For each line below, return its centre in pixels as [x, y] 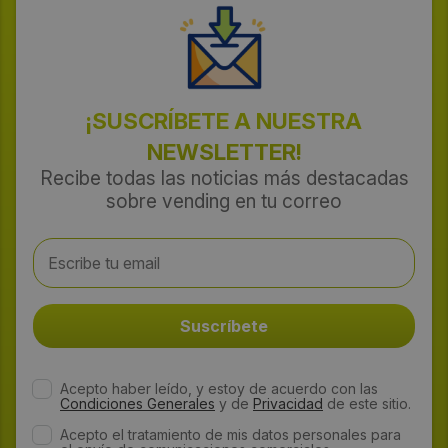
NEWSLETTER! [224, 151]
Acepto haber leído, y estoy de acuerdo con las [219, 388]
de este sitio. [367, 403]
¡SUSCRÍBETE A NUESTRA [224, 120]
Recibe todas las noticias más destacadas [224, 177]
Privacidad [288, 403]
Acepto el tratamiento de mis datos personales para [230, 434]
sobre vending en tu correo [224, 200]
